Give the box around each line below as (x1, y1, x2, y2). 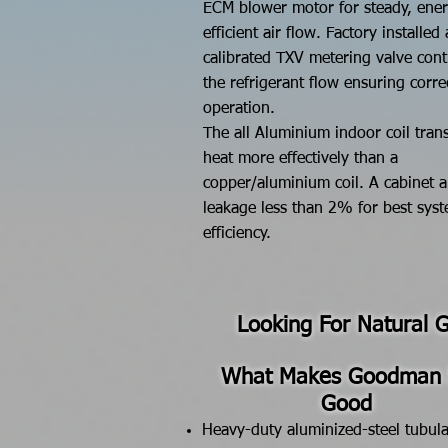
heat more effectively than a (203, 151, 398, 167)
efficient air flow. (203, 26, 326, 42)
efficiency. (203, 226, 271, 242)
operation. (203, 101, 275, 117)
